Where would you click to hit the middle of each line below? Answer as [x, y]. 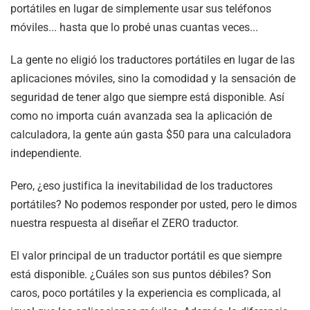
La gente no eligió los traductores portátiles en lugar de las [153, 60]
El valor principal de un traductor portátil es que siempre [146, 255]
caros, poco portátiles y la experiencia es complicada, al [146, 293]
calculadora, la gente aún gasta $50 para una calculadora [151, 134]
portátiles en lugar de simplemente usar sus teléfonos [141, 8]
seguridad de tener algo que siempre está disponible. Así [147, 97]
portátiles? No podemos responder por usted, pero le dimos [154, 204]
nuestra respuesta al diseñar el [86, 223]
